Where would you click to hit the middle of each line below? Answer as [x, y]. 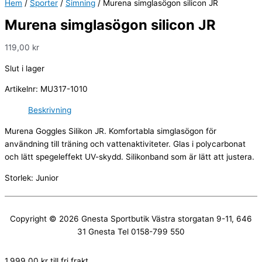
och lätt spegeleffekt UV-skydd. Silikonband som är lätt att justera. [130, 156]
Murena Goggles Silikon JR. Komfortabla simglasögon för [111, 131]
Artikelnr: [23, 89]
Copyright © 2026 [46, 219]
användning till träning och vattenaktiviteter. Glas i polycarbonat [125, 144]
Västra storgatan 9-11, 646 [201, 219]
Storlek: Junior [32, 177]
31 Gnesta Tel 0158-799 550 [131, 232]
